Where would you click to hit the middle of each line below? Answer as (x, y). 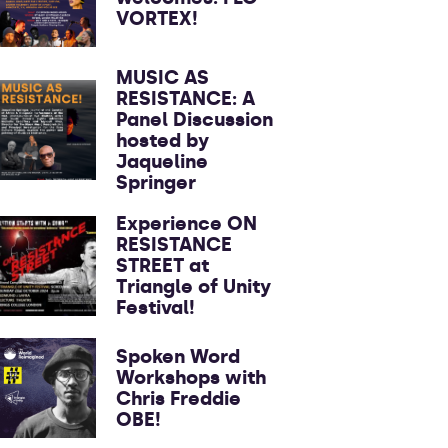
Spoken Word (178, 356)
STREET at (162, 265)
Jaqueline (162, 161)
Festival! (155, 307)
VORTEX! (157, 18)
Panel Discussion (194, 119)
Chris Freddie (178, 398)
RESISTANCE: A (185, 98)
